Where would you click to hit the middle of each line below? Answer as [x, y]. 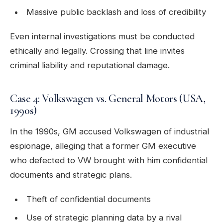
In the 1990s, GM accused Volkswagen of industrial [110, 132]
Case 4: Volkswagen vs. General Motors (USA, [108, 99]
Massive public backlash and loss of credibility [116, 12]
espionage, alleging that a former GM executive [103, 146]
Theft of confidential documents [88, 199]
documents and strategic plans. [71, 175]
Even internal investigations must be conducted [102, 37]
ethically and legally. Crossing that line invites [97, 51]
